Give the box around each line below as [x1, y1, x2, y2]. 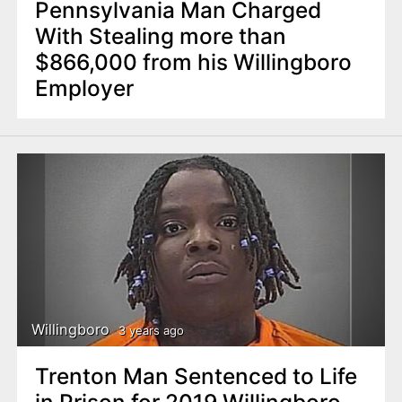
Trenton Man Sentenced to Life [34, 363, 357, 390]
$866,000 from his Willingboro [34, 48, 352, 75]
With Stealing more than [34, 22, 286, 49]
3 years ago [118, 322, 184, 337]
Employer [34, 74, 134, 101]
